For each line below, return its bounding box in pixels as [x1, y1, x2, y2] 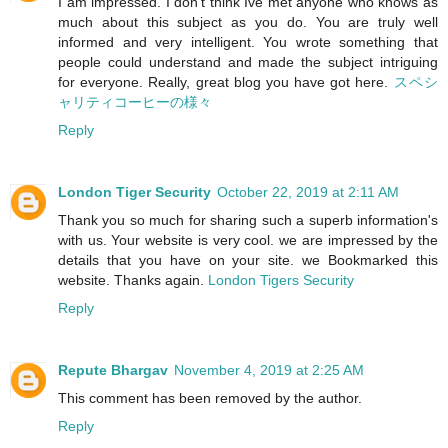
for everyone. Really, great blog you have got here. [58, 73, 394, 90]
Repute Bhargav [58, 361, 168, 378]
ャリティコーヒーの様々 [58, 93, 212, 110]
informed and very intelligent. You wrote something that [58, 33, 438, 50]
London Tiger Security [58, 183, 211, 200]
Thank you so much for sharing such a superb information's [58, 211, 438, 228]
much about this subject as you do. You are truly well [58, 13, 438, 30]
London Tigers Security [208, 271, 354, 288]
